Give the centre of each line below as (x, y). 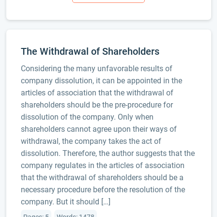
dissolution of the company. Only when (87, 117)
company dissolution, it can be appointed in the (101, 81)
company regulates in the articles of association (102, 165)
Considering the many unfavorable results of (96, 69)
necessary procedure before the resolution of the (103, 190)
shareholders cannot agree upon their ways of (99, 129)
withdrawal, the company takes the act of (91, 141)
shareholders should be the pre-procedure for (97, 105)
